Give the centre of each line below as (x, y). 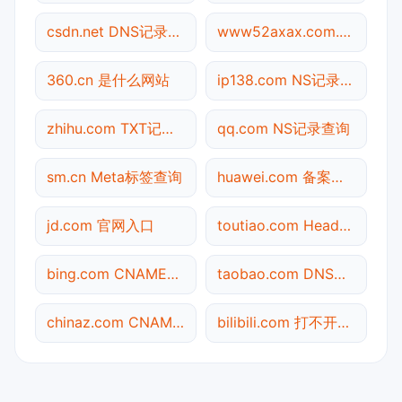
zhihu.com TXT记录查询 (167, 128)
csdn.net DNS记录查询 (174, 31)
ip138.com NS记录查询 (346, 79)
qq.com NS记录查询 (284, 128)
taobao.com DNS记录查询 (340, 273)
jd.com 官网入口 (100, 225)
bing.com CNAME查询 (173, 273)
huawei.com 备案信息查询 (337, 176)
